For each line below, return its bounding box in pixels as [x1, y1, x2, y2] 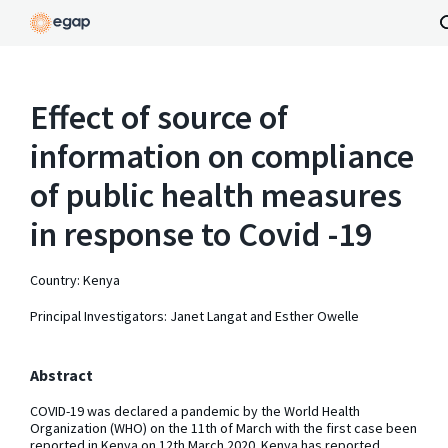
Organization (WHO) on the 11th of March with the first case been [30, 419, 417, 438]
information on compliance [30, 135, 414, 178]
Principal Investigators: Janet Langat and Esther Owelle [30, 306, 359, 325]
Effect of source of [30, 96, 288, 139]
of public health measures [30, 174, 402, 217]
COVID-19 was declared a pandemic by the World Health [30, 402, 360, 421]
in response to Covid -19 [30, 213, 372, 256]
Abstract [30, 364, 93, 385]
